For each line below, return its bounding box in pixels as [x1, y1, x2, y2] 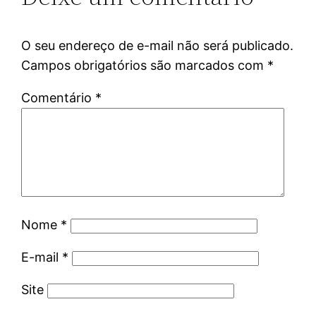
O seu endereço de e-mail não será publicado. [21, 37, 294, 53]
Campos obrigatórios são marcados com [21, 57, 268, 73]
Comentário [21, 90, 96, 105]
